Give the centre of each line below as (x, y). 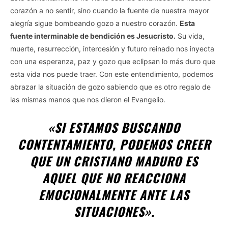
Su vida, (190, 36)
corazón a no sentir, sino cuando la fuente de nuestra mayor (110, 11)
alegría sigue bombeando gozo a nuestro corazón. (95, 23)
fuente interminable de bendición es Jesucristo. (93, 36)
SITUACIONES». (114, 211)
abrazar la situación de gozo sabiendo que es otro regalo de (110, 87)
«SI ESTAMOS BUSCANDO (114, 127)
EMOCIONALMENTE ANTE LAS (114, 195)
